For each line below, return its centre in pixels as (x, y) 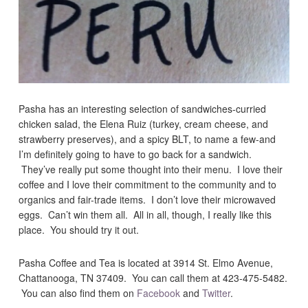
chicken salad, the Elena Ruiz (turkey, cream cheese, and (144, 124)
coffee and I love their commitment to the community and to (148, 185)
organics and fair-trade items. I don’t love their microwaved (147, 200)
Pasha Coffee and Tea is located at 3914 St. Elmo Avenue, (146, 263)
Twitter (217, 293)
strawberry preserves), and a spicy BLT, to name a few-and (147, 139)
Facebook (159, 293)
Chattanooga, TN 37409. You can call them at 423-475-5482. (153, 278)
